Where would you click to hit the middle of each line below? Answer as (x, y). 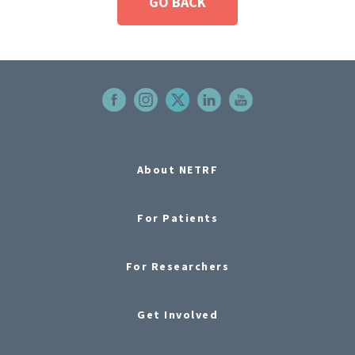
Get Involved (177, 314)
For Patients (177, 218)
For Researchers (177, 266)
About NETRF (177, 169)
